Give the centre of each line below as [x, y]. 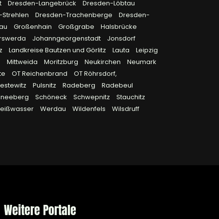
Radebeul [117, 86]
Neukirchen [103, 62]
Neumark [142, 62]
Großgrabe [77, 27]
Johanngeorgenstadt [67, 39]
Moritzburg [62, 62]
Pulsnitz [45, 86]
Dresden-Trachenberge [75, 15]
